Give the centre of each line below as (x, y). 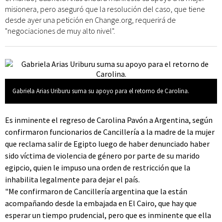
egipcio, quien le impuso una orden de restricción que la (98, 167)
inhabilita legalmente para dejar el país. (72, 179)
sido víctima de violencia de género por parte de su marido (102, 156)
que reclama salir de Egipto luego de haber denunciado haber (107, 144)
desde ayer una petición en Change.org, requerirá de (90, 20)
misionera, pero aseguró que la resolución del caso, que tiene (105, 9)
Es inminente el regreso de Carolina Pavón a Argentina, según (109, 120)
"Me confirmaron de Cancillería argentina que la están (96, 191)
